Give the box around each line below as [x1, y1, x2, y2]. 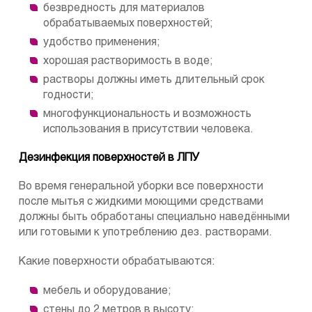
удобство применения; [43, 37, 160, 48]
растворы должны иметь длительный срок [43, 75, 265, 86]
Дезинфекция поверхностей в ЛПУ [19, 153, 200, 164]
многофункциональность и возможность [43, 109, 251, 120]
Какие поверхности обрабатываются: [19, 256, 215, 267]
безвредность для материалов [43, 3, 205, 14]
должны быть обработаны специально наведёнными [19, 212, 290, 223]
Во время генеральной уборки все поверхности [19, 181, 263, 192]
